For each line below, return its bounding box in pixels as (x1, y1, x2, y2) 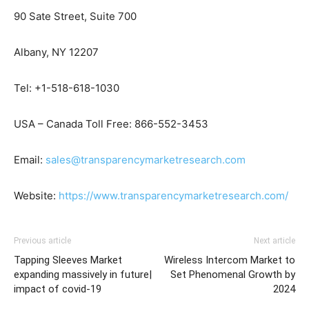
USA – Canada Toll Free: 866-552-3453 (14, 117, 208, 131)
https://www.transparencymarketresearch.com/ (59, 189, 288, 203)
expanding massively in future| (14, 268, 152, 281)
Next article (254, 236, 295, 246)
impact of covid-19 (14, 283, 101, 296)
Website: (14, 189, 59, 203)
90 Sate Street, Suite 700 (14, 10, 137, 23)
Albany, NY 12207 (14, 46, 99, 59)
